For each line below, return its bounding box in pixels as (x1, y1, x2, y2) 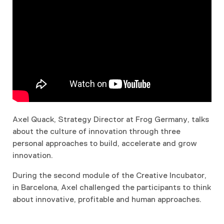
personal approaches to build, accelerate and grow (12, 139, 197, 147)
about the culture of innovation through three (12, 127, 180, 135)
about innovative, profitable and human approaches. (12, 195, 201, 203)
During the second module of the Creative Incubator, (12, 171, 206, 179)
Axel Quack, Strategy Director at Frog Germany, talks (12, 115, 209, 123)
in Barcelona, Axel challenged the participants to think (12, 183, 211, 191)
